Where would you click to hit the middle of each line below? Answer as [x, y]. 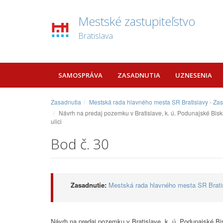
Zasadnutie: [89, 185]
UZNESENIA [194, 75]
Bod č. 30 [80, 144]
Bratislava [96, 36]
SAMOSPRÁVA [80, 75]
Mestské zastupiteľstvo [137, 21]
